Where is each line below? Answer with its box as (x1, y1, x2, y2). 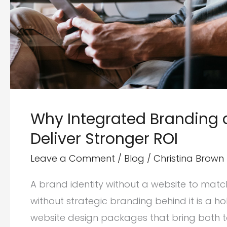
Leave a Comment (30, 152, 115, 165)
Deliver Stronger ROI (30, 128, 178, 149)
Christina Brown (154, 152, 224, 165)
